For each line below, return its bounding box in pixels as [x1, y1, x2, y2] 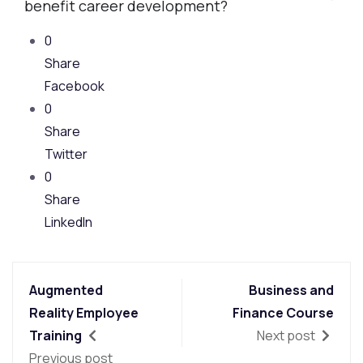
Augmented [29, 280, 103, 299]
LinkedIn [45, 212, 92, 231]
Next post [257, 326, 318, 344]
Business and [249, 280, 334, 299]
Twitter [45, 144, 88, 163]
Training [29, 326, 82, 344]
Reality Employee [29, 303, 139, 322]
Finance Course [233, 303, 334, 322]
